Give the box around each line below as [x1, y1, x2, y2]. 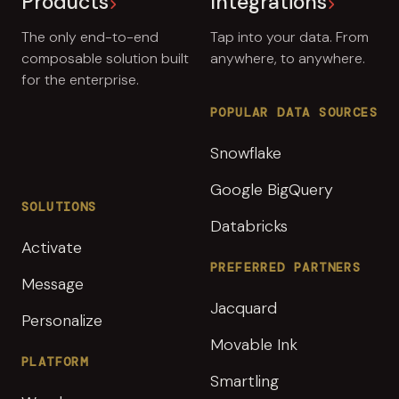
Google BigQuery [210, 179, 333, 201]
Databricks [210, 216, 288, 238]
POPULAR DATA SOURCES [210, 104, 378, 121]
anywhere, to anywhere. [210, 49, 365, 69]
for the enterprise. [21, 70, 139, 90]
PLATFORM [21, 354, 89, 370]
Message [21, 273, 84, 296]
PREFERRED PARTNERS [210, 259, 362, 276]
